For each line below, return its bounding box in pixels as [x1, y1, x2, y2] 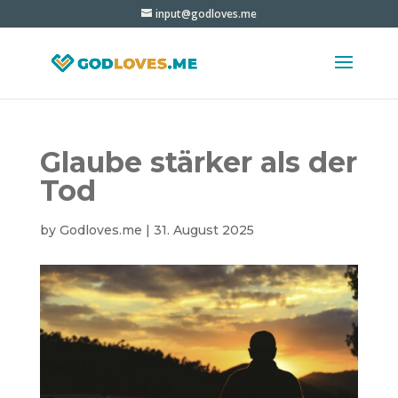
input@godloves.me [155, 6, 257, 21]
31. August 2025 [153, 222, 254, 238]
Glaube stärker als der [39, 145, 357, 179]
